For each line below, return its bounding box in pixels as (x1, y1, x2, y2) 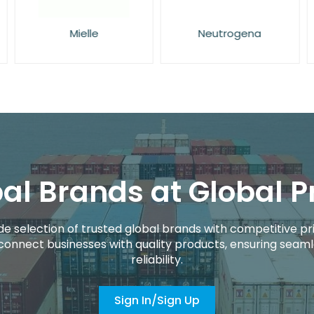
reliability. (131, 251, 183, 268)
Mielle (69, 25, 99, 41)
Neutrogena (198, 25, 262, 41)
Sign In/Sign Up (114, 292, 200, 308)
